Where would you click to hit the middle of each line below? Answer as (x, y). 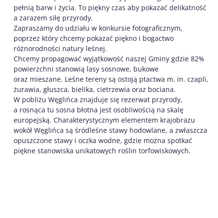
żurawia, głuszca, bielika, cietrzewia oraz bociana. (95, 89)
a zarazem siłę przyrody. (53, 18)
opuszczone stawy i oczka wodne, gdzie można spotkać (103, 140)
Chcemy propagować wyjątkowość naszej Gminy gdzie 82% (109, 58)
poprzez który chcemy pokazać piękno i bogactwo (94, 38)
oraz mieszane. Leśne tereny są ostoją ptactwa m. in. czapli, (111, 79)
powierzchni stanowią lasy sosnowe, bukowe (86, 69)
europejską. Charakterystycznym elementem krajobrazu (104, 120)
